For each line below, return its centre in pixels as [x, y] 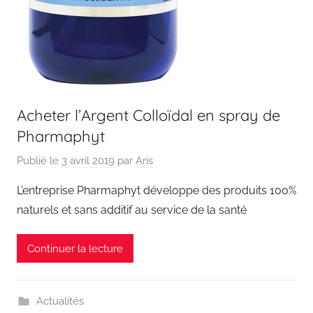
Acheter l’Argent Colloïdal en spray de [148, 115]
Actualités [60, 301]
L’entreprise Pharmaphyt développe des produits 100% [156, 190]
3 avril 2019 [88, 161]
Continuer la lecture [75, 248]
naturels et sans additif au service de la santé [132, 210]
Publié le [39, 161]
